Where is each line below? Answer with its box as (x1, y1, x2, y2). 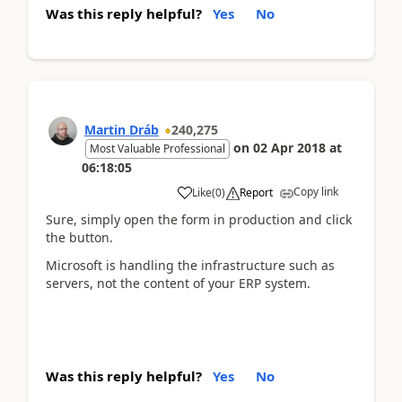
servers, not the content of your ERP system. (46, 274, 310, 292)
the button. (46, 229, 113, 246)
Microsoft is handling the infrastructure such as (46, 256, 335, 274)
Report (240, 185, 273, 200)
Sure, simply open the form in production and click (46, 211, 352, 228)
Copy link (293, 184, 338, 199)
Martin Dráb (84, 121, 159, 138)
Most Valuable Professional (90, 141, 225, 156)
